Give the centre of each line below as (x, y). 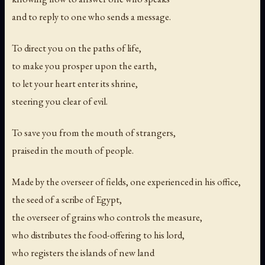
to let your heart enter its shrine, (75, 83)
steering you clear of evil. (60, 101)
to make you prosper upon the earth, (84, 65)
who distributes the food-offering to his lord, (98, 235)
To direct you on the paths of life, (77, 48)
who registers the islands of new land (83, 252)
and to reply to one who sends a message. (91, 16)
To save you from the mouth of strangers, (94, 132)
